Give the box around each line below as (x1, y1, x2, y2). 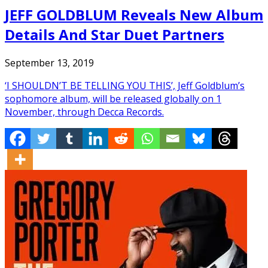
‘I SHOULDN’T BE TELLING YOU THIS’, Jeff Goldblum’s (5, 78, 245, 92)
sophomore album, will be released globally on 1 (5, 92, 221, 105)
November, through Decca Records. (5, 105, 164, 118)
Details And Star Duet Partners (5, 24, 224, 44)
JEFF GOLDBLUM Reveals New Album (5, 4, 263, 25)
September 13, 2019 (5, 56, 94, 69)
